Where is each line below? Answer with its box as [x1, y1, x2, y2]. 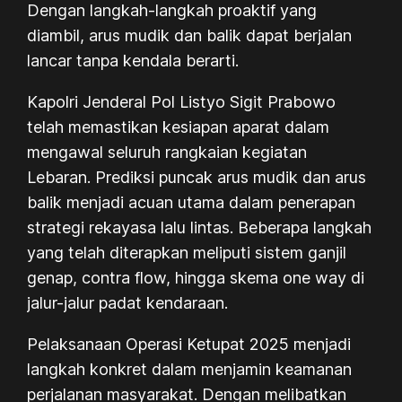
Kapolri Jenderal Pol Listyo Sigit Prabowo [27, 92, 336, 111]
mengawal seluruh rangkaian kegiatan [27, 142, 308, 162]
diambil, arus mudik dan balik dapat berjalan [27, 25, 353, 45]
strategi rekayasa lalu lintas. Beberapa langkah [27, 217, 372, 237]
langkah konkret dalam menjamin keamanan [27, 359, 353, 379]
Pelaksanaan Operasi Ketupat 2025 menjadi [27, 334, 352, 354]
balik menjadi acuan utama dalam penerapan [27, 192, 356, 212]
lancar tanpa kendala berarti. [27, 50, 240, 70]
